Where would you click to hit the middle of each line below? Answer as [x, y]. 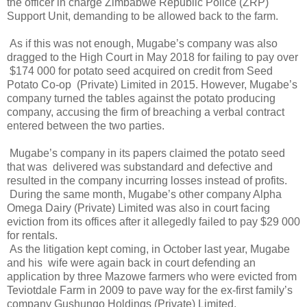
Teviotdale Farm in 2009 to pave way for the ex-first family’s [150, 290]
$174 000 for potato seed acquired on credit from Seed [141, 71]
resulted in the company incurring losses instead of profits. [147, 180]
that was [28, 167]
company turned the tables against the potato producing [141, 98]
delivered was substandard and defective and [163, 167]
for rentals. [32, 235]
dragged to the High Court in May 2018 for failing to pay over [152, 57]
